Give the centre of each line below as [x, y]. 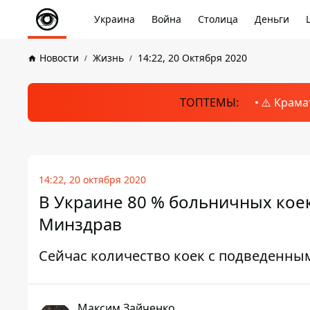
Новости [59, 58]
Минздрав [80, 224]
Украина [115, 19]
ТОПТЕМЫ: [209, 102]
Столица [218, 19]
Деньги [272, 19]
